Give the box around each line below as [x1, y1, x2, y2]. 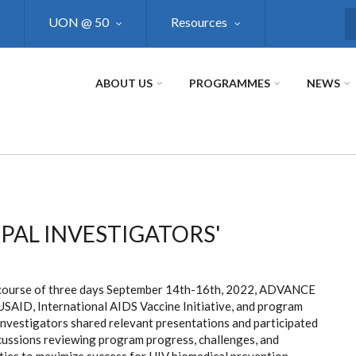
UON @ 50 [48, 14, 109, 29]
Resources [171, 14, 227, 29]
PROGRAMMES [189, 76, 270, 90]
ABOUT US [95, 76, 153, 90]
